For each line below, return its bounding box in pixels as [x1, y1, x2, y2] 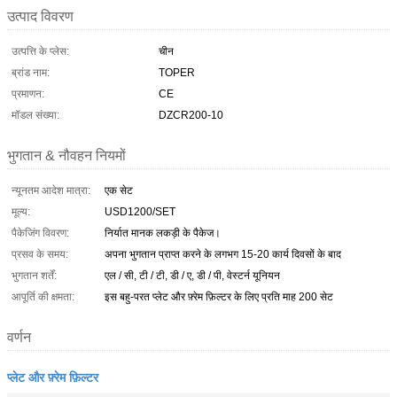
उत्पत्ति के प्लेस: [12, 44, 69, 58]
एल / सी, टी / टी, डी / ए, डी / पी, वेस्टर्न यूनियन [105, 269, 280, 282]
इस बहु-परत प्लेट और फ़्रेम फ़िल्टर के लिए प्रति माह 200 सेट [105, 290, 333, 303]
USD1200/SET [105, 205, 175, 218]
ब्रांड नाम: [12, 66, 50, 79]
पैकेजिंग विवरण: [12, 226, 69, 239]
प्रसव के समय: [12, 247, 68, 261]
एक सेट [105, 183, 133, 197]
